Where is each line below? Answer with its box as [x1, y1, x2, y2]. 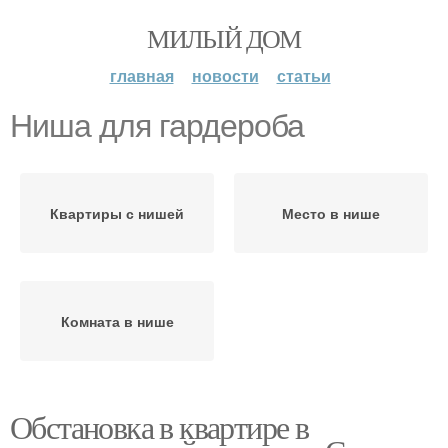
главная [109, 64, 174, 87]
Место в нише [282, 203, 380, 223]
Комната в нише [60, 311, 174, 331]
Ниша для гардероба [10, 108, 304, 144]
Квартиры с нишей [50, 203, 184, 223]
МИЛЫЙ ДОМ [147, 21, 301, 55]
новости [191, 64, 259, 87]
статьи [276, 64, 331, 87]
